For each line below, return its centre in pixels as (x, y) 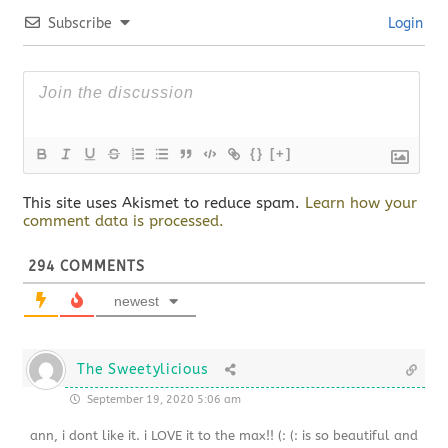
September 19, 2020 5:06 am (163, 399)
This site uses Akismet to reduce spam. (164, 202)
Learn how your (361, 202)
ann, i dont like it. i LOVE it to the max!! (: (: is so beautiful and (224, 435)
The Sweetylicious (143, 369)
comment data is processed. (124, 220)
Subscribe (80, 23)
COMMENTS (100, 266)
